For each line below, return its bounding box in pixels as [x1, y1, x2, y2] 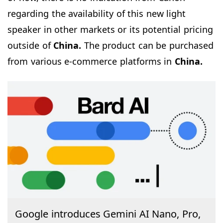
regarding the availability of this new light [7, 7, 186, 19]
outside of [7, 39, 53, 51]
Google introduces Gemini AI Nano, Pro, [15, 207, 201, 221]
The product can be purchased [81, 39, 214, 51]
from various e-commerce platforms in [7, 55, 175, 67]
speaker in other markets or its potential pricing [7, 23, 213, 35]
